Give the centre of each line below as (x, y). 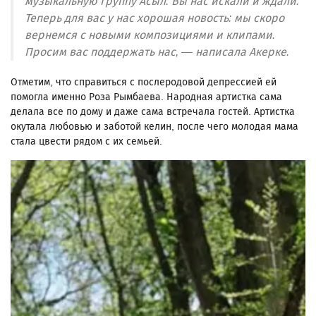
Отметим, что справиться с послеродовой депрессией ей (144, 83)
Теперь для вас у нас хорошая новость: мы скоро (154, 18)
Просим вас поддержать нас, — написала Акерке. (157, 52)
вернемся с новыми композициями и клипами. (150, 35)
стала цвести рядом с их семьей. (86, 142)
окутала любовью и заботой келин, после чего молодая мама (154, 127)
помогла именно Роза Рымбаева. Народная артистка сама (146, 97)
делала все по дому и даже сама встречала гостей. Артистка (153, 112)
